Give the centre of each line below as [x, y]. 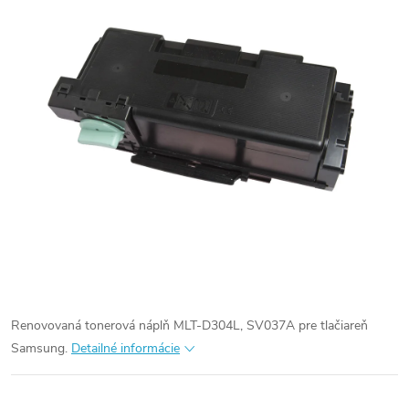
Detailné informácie [126, 348]
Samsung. [41, 348]
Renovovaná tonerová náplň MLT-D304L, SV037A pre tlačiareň [189, 325]
